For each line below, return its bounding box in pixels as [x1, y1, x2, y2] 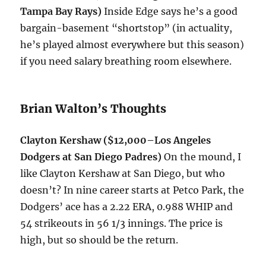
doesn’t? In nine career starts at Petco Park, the [20, 184, 245, 197]
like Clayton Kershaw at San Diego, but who [20, 167, 226, 180]
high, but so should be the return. [20, 234, 179, 246]
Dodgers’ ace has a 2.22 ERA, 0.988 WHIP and [20, 201, 233, 213]
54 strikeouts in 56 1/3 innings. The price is [20, 217, 223, 230]
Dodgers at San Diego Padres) [20, 151, 164, 163]
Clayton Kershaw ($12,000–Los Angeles [20, 134, 211, 147]
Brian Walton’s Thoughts [20, 102, 167, 116]
